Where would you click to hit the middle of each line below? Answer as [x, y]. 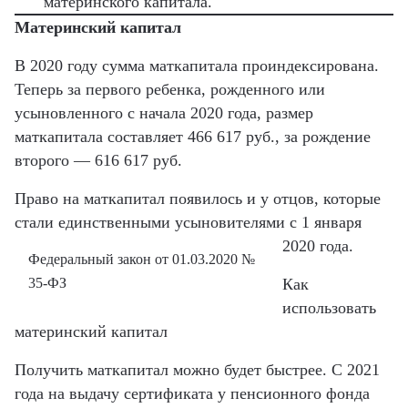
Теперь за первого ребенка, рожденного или [170, 89]
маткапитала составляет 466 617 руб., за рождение [193, 136]
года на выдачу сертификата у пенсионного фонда [192, 393]
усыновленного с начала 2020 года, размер [164, 112]
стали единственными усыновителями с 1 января [188, 222]
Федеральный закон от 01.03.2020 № [142, 259]
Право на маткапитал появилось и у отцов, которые [198, 198]
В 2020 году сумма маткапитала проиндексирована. [197, 65]
